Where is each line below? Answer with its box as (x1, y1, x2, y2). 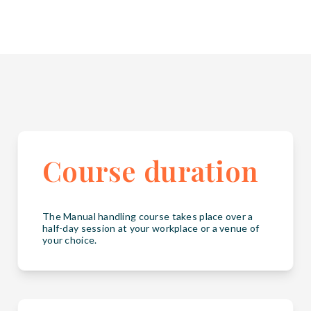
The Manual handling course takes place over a (42, 210, 253, 223)
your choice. (42, 234, 97, 246)
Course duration (42, 152, 259, 190)
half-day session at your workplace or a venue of (42, 222, 260, 235)
